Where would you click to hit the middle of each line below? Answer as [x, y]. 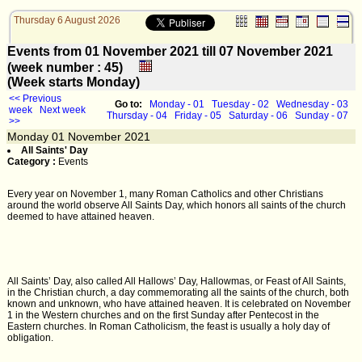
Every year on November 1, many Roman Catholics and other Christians [165, 194]
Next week [63, 110]
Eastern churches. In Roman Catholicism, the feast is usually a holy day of [168, 326]
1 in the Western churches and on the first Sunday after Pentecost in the [163, 315]
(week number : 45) [73, 67]
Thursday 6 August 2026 [67, 20]
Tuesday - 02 [240, 104]
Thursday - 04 [137, 116]
